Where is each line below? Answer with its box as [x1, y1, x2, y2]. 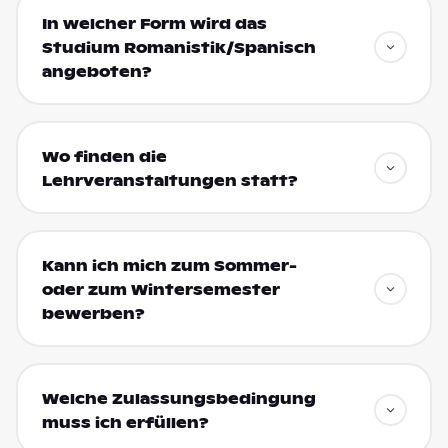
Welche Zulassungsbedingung [41, 389, 316, 408]
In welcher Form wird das [41, 14, 267, 33]
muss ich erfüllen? [41, 413, 209, 432]
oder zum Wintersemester [41, 280, 280, 299]
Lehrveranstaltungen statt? [41, 171, 298, 190]
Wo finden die [41, 147, 167, 166]
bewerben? [41, 304, 145, 323]
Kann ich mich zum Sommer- [41, 256, 297, 275]
